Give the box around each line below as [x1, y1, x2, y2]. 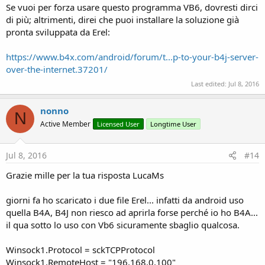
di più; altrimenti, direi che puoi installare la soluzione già [6, 14, 239, 26]
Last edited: [191, 79, 228, 88]
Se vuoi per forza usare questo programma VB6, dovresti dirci [6, 1, 258, 14]
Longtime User [150, 119, 196, 128]
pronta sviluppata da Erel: [6, 26, 110, 38]
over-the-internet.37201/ [6, 63, 108, 76]
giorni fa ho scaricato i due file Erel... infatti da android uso [6, 194, 244, 206]
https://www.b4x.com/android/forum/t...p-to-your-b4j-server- [6, 51, 258, 63]
